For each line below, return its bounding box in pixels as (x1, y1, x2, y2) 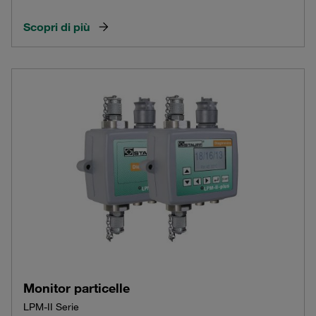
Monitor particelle (23, 280, 130, 296)
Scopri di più (23, 19, 90, 34)
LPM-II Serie (23, 300, 79, 314)
